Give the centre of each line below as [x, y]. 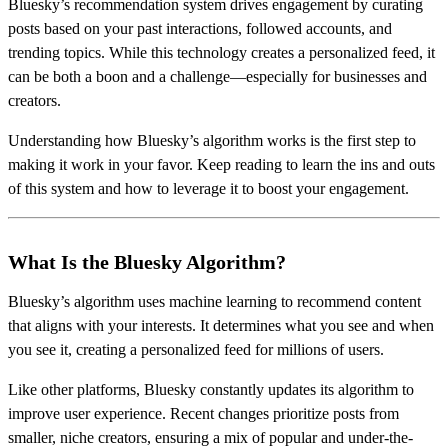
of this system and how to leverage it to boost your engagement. [208, 188]
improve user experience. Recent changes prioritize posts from [203, 413]
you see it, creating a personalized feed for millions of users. [196, 349]
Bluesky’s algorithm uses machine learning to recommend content [214, 301]
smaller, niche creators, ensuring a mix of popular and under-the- [210, 437]
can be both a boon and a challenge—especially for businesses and [217, 76]
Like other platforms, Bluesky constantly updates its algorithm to [211, 389]
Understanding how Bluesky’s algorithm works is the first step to [212, 140]
